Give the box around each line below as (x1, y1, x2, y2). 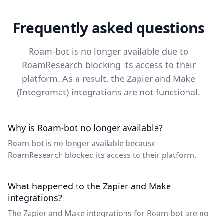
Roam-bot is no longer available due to (29, 46, 188, 57)
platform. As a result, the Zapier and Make (22, 73, 195, 84)
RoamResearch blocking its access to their (21, 59, 196, 71)
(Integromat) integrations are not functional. (17, 86, 200, 98)
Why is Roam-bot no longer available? (8, 122, 163, 134)
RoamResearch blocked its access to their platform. (8, 150, 196, 160)
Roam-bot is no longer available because (8, 138, 156, 149)
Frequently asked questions (12, 18, 205, 38)
